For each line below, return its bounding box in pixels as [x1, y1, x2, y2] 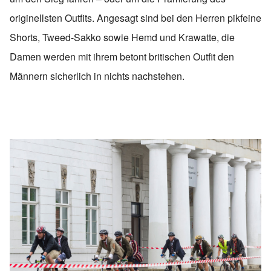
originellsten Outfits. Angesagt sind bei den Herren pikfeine [10, 11, 261, 25]
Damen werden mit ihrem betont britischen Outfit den [10, 50, 234, 64]
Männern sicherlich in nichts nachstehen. [10, 69, 184, 83]
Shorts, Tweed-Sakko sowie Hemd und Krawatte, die [10, 30, 235, 45]
